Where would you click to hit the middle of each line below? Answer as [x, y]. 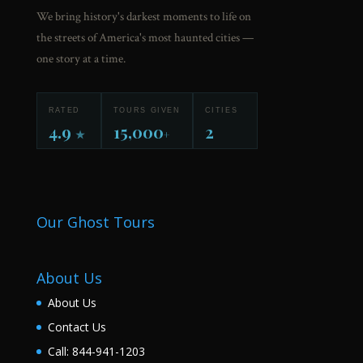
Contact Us [77, 327]
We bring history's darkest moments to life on [143, 16]
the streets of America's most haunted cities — [145, 37]
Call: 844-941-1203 [96, 352]
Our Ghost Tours [95, 222]
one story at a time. [81, 58]
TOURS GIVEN [147, 110]
